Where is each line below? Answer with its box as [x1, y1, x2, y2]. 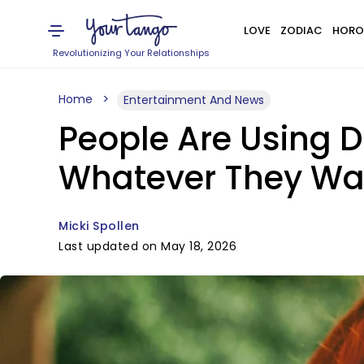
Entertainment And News [123, 92, 264, 108]
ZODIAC [279, 23, 323, 38]
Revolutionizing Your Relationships [53, 46, 210, 59]
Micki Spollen [58, 218, 140, 234]
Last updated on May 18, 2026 [58, 238, 236, 254]
